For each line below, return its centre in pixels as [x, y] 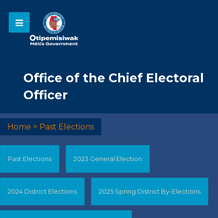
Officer [45, 95]
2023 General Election [108, 159]
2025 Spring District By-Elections [150, 191]
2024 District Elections [42, 191]
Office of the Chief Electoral [113, 78]
